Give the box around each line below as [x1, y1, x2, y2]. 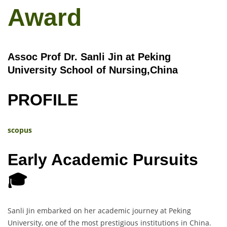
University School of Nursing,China [8, 64, 178, 75]
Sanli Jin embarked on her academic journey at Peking [8, 205, 191, 215]
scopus [8, 125, 32, 135]
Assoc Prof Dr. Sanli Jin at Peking [8, 51, 171, 62]
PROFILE [8, 91, 87, 109]
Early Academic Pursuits [8, 150, 198, 169]
